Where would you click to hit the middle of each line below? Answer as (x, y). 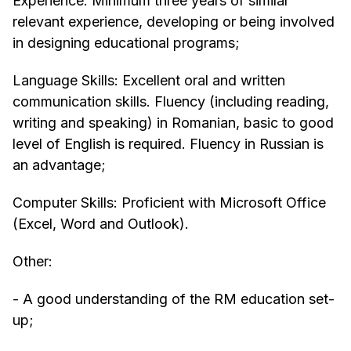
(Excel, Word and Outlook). (101, 224)
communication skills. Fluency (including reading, (171, 102)
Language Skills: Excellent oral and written (149, 81)
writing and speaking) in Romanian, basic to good (173, 123)
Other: (33, 262)
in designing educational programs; (126, 43)
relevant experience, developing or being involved (174, 22)
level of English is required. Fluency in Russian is (168, 144)
